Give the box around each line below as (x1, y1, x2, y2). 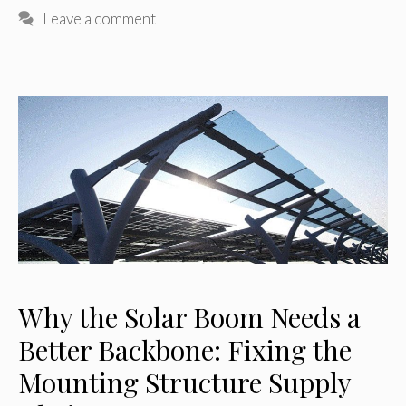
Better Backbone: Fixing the (18, 332, 352, 369)
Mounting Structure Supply (18, 364, 351, 401)
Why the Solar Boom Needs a (18, 299, 361, 336)
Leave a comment (43, 8, 157, 28)
